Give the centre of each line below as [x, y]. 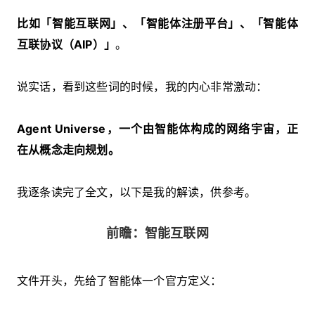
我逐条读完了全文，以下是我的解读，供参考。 [137, 192]
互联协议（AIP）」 [66, 44]
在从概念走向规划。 [68, 149]
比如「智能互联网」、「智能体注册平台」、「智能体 [157, 23]
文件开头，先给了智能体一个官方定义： [120, 280]
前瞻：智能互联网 [157, 233]
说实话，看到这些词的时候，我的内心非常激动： [142, 86]
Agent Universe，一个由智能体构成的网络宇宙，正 [157, 128]
